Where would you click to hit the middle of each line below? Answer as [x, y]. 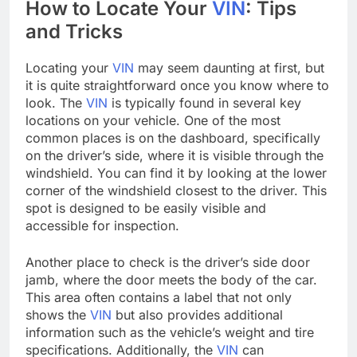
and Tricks [74, 31]
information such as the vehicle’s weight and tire [170, 332]
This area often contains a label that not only [159, 297]
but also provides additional [197, 314]
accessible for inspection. [102, 225]
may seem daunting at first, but [229, 67]
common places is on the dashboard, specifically [173, 137]
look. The [56, 102]
